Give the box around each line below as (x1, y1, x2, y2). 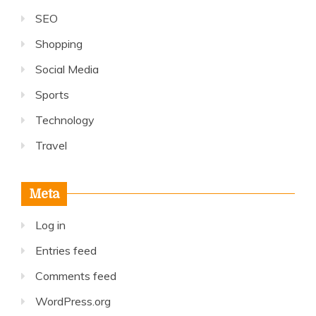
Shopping (35, 37, 83, 51)
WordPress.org (35, 294, 111, 308)
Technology (35, 113, 95, 127)
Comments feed (35, 269, 116, 283)
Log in (35, 218, 66, 232)
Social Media (35, 62, 99, 76)
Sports (35, 87, 69, 102)
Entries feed (35, 243, 97, 257)
